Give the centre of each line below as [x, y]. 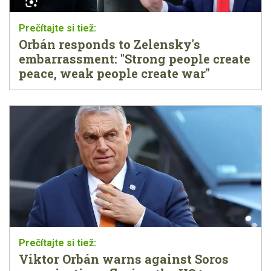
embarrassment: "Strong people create [135, 58]
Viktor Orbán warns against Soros [124, 259]
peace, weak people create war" [114, 73]
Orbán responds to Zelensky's [109, 44]
